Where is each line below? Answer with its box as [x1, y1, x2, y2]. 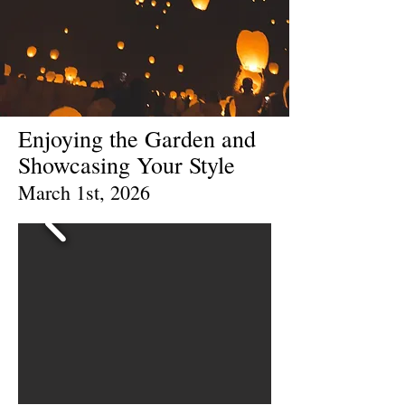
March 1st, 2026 [18, 179, 156, 206]
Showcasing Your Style [18, 149, 235, 181]
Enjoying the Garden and [18, 123, 256, 155]
